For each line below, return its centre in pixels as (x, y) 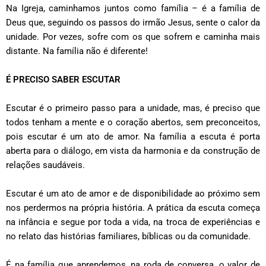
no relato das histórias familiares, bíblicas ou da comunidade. (129, 237)
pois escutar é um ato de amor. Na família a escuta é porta (133, 137)
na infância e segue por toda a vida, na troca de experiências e (133, 222)
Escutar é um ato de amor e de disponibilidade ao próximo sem (133, 194)
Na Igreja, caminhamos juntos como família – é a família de (133, 9)
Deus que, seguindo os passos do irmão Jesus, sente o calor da (133, 23)
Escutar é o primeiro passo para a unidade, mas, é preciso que (133, 108)
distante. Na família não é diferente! (77, 51)
